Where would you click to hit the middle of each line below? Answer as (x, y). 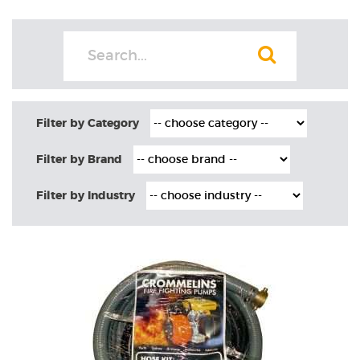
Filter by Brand (79, 160)
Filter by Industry (86, 196)
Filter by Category (88, 123)
